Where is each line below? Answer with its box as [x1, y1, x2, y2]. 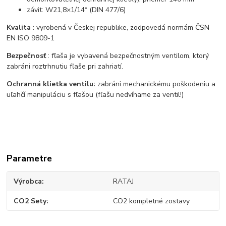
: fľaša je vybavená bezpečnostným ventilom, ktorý [46, 51, 209, 61]
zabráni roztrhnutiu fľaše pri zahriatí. [7, 62, 124, 72]
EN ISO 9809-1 [7, 33, 55, 43]
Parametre [7, 152, 52, 165]
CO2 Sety [14, 196, 47, 206]
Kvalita [7, 23, 31, 33]
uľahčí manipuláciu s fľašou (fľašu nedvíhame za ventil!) [7, 90, 184, 100]
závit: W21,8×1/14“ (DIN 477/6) [27, 5, 126, 15]
